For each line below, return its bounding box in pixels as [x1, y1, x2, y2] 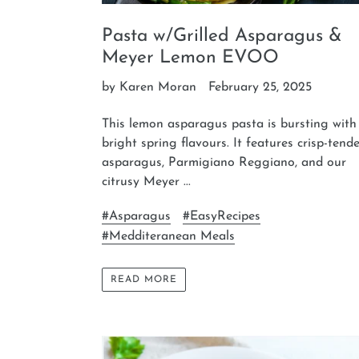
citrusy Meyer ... [102, 175, 191, 189]
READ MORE [111, 275, 177, 285]
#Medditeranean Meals [102, 229, 235, 243]
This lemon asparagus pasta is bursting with [102, 118, 357, 131]
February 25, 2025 [208, 81, 312, 95]
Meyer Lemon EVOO [102, 49, 279, 68]
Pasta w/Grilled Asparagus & [102, 27, 342, 46]
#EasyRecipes [183, 209, 260, 223]
